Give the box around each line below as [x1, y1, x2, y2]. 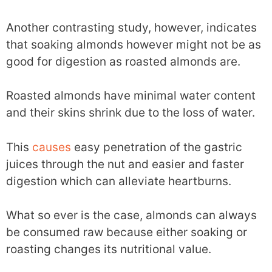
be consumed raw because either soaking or [6, 225, 247, 240]
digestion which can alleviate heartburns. [6, 174, 231, 188]
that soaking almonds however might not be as [6, 37, 261, 52]
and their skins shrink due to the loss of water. [6, 106, 255, 120]
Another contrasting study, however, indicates [6, 20, 257, 35]
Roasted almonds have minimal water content [6, 89, 256, 103]
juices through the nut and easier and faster [6, 157, 244, 171]
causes [32, 140, 71, 154]
